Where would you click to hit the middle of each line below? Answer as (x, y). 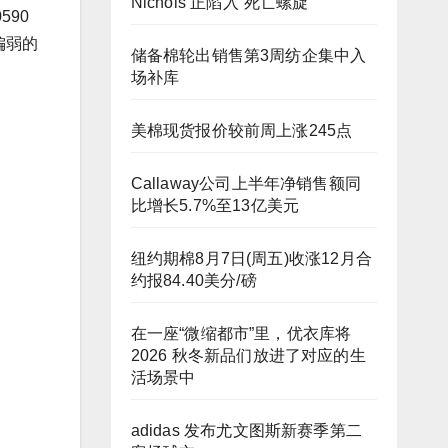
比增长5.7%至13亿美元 (215, 205)
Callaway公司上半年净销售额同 (246, 183)
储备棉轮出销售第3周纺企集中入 (248, 55)
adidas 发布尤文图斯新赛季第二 (246, 430)
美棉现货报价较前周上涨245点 (241, 130)
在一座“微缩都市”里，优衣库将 (241, 333)
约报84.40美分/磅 (193, 280)
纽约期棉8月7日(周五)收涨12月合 (251, 258)
